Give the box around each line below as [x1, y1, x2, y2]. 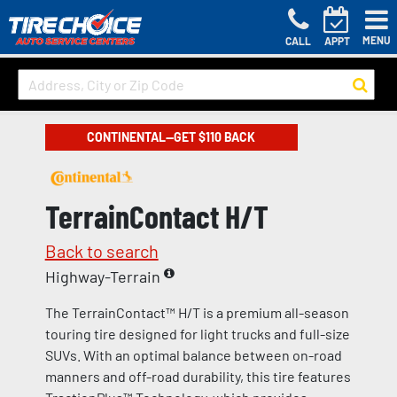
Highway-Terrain [44, 267, 164, 287]
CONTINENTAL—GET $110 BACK [87, 129, 256, 145]
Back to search [44, 240, 159, 262]
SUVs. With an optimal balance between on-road [44, 346, 342, 364]
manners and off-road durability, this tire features [44, 368, 351, 385]
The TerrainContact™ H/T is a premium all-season [44, 304, 349, 322]
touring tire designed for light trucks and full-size [44, 325, 350, 343]
